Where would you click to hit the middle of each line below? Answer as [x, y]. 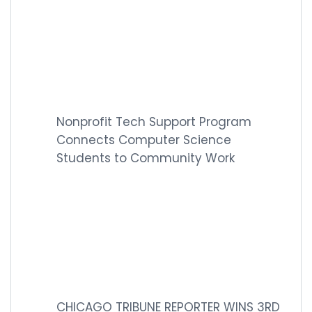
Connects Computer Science [144, 140]
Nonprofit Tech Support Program [154, 122]
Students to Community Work [146, 158]
